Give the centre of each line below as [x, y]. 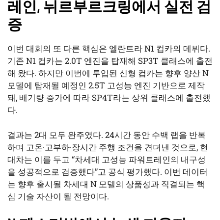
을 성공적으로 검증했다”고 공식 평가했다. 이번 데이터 [108, 171]
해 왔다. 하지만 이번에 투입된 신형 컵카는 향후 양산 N [108, 73]
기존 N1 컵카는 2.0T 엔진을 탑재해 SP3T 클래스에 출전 [110, 61]
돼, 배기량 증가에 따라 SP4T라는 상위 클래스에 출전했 [109, 98]
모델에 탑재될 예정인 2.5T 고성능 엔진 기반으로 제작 [106, 85]
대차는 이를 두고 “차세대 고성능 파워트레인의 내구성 [107, 159]
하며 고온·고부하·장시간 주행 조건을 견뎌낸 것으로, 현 [108, 147]
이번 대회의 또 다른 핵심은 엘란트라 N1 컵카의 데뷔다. [109, 49]
